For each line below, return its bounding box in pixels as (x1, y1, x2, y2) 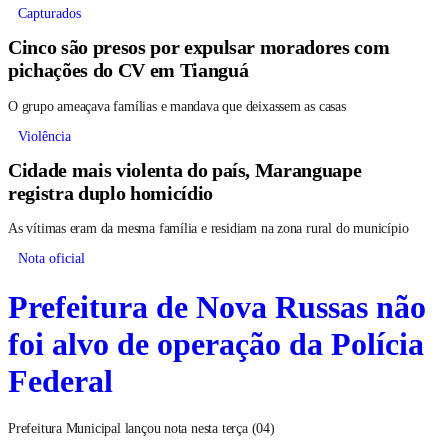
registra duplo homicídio (8, 179, 213, 202)
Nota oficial (18, 249, 85, 265)
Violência (18, 126, 71, 142)
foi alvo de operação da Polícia (8, 323, 424, 360)
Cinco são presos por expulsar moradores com (8, 34, 390, 57)
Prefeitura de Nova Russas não (8, 286, 426, 323)
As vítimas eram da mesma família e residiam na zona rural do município (8, 219, 409, 235)
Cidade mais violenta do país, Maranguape (8, 156, 362, 179)
